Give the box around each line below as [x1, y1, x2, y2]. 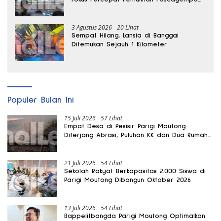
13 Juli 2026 [64, 203, 96, 212]
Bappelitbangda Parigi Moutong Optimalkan [64, 212, 205, 220]
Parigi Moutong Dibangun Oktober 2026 [64, 176, 191, 184]
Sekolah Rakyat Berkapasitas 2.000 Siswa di [64, 167, 206, 175]
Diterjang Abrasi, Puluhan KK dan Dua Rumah [64, 131, 208, 139]
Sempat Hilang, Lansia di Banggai [72, 32, 179, 39]
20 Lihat [117, 23, 139, 32]
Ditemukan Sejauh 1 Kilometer [72, 40, 167, 48]
